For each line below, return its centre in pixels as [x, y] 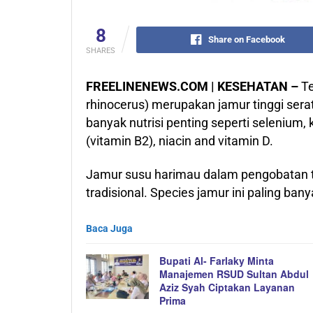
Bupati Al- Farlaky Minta [217, 260]
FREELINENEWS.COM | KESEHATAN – [192, 86]
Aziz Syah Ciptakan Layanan [227, 287]
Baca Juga [109, 228]
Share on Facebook [247, 39]
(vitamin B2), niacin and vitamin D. [180, 140]
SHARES [101, 50]
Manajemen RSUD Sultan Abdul [234, 274]
